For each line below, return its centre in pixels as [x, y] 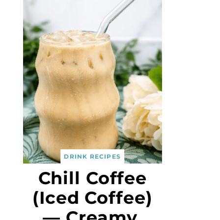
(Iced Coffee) [93, 198]
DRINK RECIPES [93, 156]
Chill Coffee [92, 178]
